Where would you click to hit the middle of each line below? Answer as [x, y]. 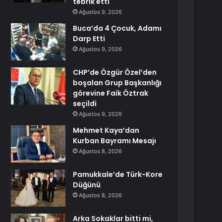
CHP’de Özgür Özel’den [115, 72]
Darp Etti [89, 39]
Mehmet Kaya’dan [106, 130]
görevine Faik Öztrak [111, 93]
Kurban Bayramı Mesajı [115, 141]
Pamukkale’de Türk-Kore [118, 174]
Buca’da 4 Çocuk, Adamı [117, 28]
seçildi [85, 104]
